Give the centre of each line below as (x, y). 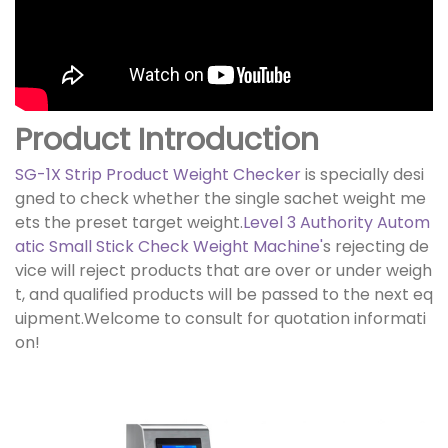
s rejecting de (376, 247)
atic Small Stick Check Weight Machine (167, 247)
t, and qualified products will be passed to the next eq (224, 295)
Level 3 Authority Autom (336, 223)
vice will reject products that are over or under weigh (223, 271)
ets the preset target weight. (129, 223)
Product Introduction (167, 140)
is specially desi (362, 175)
